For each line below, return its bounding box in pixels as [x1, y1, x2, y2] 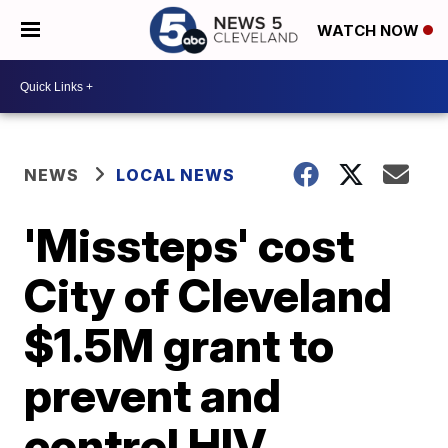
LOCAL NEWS [116, 165, 236, 185]
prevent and [24, 367, 282, 423]
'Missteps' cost [24, 217, 355, 273]
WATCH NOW [317, 21, 423, 41]
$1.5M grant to [24, 317, 335, 373]
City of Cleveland [24, 267, 393, 323]
